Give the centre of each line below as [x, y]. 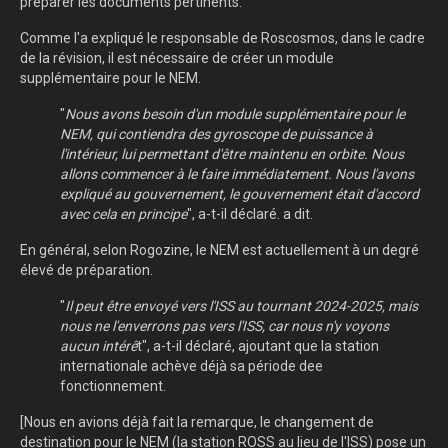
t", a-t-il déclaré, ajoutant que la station [258, 346]
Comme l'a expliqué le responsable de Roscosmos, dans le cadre [222, 38]
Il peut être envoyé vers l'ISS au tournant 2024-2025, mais [241, 306]
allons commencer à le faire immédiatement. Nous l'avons [237, 174]
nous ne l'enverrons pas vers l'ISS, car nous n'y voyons [224, 326]
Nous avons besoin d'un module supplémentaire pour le [235, 114]
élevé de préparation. [86, 270]
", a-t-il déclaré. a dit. [250, 214]
